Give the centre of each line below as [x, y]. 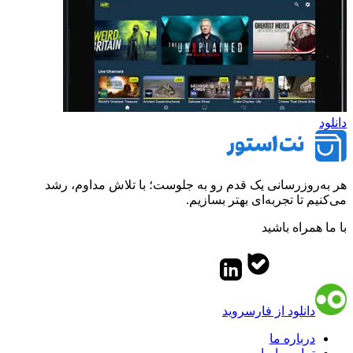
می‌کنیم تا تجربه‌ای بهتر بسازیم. [266, 199]
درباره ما [292, 338]
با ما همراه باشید [304, 227]
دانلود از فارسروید [269, 310]
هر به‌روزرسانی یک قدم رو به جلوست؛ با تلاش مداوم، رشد [196, 184]
